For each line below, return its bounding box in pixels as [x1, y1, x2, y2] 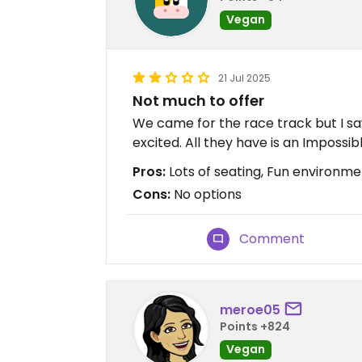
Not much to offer [133, 90, 264, 111]
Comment [239, 229, 305, 248]
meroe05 [220, 300, 280, 319]
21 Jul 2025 [218, 71, 271, 85]
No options [170, 185, 242, 204]
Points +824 [220, 318, 290, 335]
